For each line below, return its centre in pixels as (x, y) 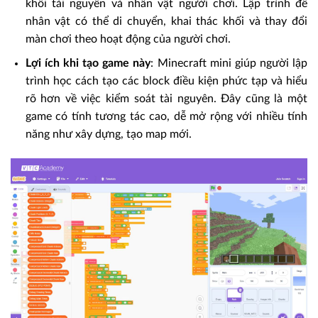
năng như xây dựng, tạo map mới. (108, 135)
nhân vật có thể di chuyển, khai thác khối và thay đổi (166, 21)
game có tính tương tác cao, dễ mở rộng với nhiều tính (166, 117)
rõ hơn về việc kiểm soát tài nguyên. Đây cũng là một (166, 99)
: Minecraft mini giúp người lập (229, 64)
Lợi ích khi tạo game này (88, 64)
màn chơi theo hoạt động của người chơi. (128, 39)
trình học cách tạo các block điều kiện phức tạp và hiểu (166, 81)
